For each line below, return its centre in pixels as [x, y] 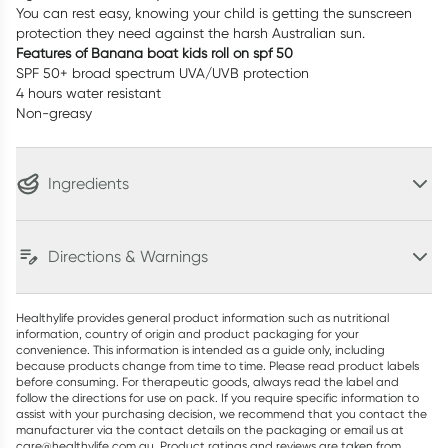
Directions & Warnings [128, 256]
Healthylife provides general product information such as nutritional [202, 317]
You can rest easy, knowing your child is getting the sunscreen [214, 13]
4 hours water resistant [88, 93]
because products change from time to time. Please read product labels [217, 365]
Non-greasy [54, 113]
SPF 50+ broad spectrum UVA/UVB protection [162, 73]
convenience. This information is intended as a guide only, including [200, 349]
